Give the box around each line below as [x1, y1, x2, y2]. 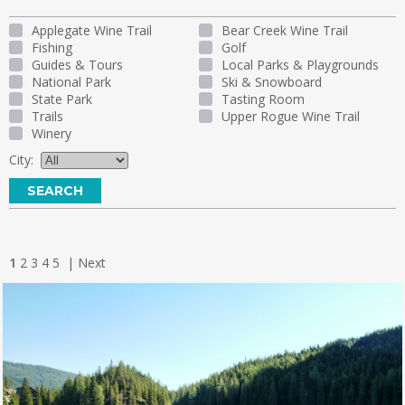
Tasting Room [221, 90, 305, 108]
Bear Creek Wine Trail [221, 22, 348, 40]
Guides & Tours [32, 56, 123, 74]
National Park [32, 73, 111, 91]
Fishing [32, 39, 72, 57]
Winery [32, 125, 71, 143]
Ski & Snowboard [221, 73, 322, 91]
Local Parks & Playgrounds [221, 56, 379, 74]
